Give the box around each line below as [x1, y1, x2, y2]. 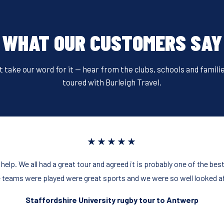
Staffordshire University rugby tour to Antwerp [25, 195, 198, 205]
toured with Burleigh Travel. [62, 77, 161, 87]
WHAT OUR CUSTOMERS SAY [2, 29, 222, 56]
